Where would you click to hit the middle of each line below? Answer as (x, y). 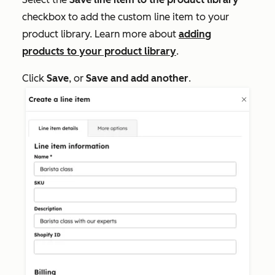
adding (195, 34)
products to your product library (99, 51)
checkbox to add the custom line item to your (126, 17)
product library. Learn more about (100, 34)
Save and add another (137, 78)
